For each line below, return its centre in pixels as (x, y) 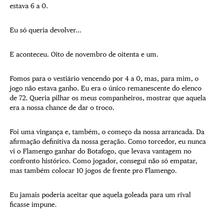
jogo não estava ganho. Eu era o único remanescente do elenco (106, 88)
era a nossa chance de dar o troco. (62, 107)
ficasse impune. (33, 204)
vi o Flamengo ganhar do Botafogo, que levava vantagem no (101, 151)
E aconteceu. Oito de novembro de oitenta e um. (84, 54)
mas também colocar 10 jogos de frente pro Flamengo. (93, 170)
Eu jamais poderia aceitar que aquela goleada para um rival (100, 194)
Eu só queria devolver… (46, 30)
